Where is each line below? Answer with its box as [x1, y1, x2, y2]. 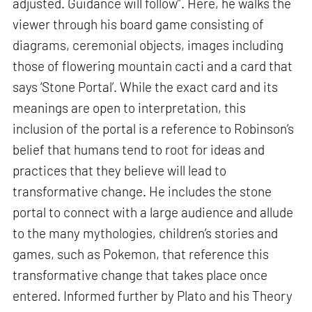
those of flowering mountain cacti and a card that [13, 58, 293, 75]
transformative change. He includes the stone [13, 183, 272, 200]
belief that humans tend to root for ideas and [13, 141, 265, 158]
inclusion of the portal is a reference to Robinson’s [13, 120, 295, 137]
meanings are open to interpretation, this [13, 100, 247, 116]
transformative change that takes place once [13, 267, 268, 283]
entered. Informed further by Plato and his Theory [13, 288, 293, 304]
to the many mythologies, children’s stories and [13, 225, 279, 242]
